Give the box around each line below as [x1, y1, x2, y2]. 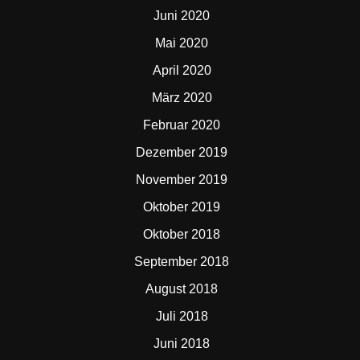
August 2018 [145, 282, 218, 296]
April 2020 [152, 63, 211, 77]
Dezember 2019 [136, 145, 227, 159]
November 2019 [136, 173, 227, 186]
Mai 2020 [155, 36, 208, 50]
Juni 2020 [153, 9, 210, 22]
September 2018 [134, 255, 229, 268]
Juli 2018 [155, 309, 208, 323]
